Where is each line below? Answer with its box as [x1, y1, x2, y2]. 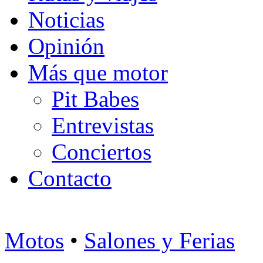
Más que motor [28, 59, 168, 85]
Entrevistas [52, 112, 154, 138]
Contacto [28, 165, 112, 191]
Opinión [28, 33, 104, 59]
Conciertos [52, 139, 151, 164]
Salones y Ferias [84, 227, 235, 253]
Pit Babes [52, 86, 139, 112]
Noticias [28, 6, 104, 32]
